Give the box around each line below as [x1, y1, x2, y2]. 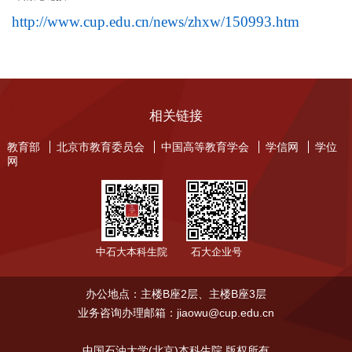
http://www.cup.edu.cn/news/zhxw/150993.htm [12, 13, 299, 30]
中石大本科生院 [96, 246, 168, 258]
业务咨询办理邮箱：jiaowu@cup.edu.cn [78, 306, 274, 319]
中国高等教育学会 [160, 141, 249, 153]
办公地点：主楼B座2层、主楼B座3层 [86, 288, 266, 300]
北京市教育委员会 [56, 141, 145, 153]
